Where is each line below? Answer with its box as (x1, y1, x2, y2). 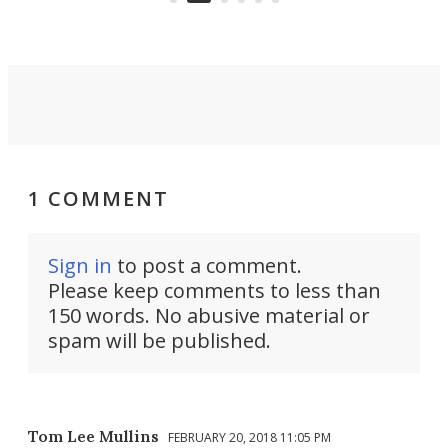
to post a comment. (112, 251, 302, 279)
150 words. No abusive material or (48, 301, 370, 329)
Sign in (48, 251, 112, 279)
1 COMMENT (28, 184, 169, 212)
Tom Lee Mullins (28, 425, 159, 446)
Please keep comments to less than (48, 276, 381, 304)
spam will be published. (48, 326, 271, 354)
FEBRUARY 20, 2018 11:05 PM (168, 428, 331, 446)
